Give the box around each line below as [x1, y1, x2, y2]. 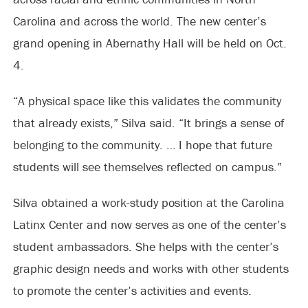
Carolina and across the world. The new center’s [12, 12, 266, 29]
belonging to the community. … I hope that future [12, 136, 272, 153]
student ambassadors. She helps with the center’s [12, 238, 278, 254]
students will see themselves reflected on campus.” [12, 158, 282, 175]
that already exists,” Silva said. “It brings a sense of [12, 114, 284, 131]
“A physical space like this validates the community [12, 92, 281, 109]
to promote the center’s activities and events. [12, 282, 252, 298]
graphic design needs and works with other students [12, 260, 289, 276]
